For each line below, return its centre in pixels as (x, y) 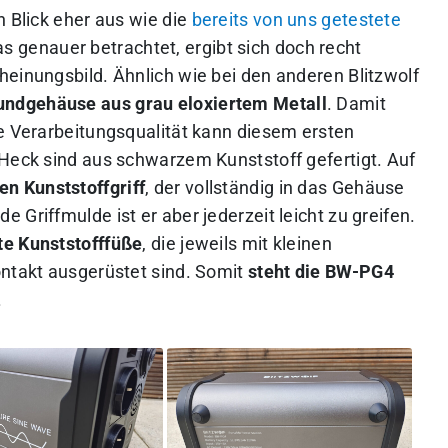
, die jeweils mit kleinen (237, 244)
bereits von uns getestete (296, 20)
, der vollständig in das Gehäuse (275, 188)
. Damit (356, 104)
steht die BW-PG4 (321, 272)
